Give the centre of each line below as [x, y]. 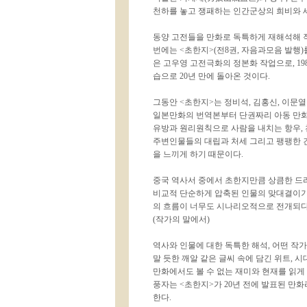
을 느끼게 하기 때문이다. [198, 154]
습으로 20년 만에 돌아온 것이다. [211, 76]
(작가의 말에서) [181, 219]
